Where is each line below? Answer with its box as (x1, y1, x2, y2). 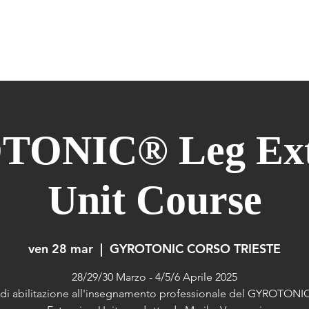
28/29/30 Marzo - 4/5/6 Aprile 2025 (72, 270, 237, 283)
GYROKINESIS (101, 34, 157, 46)
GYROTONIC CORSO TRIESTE (110, 241, 281, 257)
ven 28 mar (28, 241, 93, 257)
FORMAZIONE (248, 34, 305, 46)
